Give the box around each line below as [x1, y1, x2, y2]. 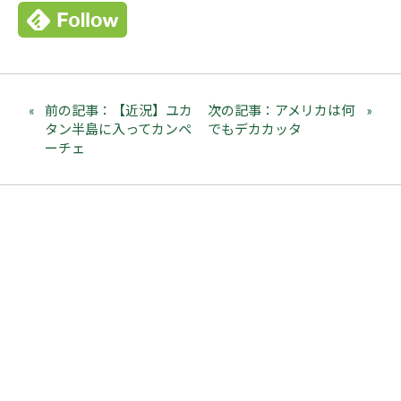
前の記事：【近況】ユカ [45, 101, 192, 118]
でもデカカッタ [208, 120, 303, 137]
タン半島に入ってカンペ [45, 120, 192, 137]
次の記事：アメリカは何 [208, 101, 355, 118]
